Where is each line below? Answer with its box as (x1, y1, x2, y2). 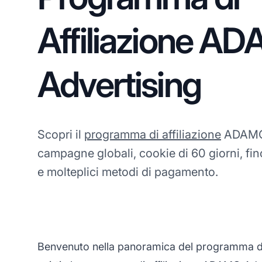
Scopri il (37, 127, 84, 142)
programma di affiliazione (84, 127, 221, 142)
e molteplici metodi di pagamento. (37, 164, 218, 179)
